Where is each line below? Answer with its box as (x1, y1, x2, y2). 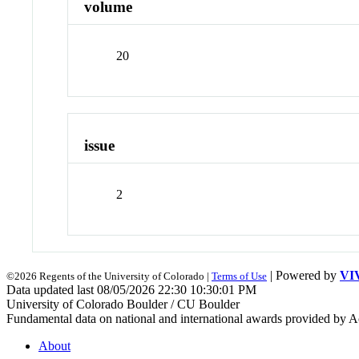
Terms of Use (212, 269, 267, 282)
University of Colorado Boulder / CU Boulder (6, 296, 240, 311)
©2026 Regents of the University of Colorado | (6, 269, 212, 282)
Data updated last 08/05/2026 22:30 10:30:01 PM (6, 282, 256, 296)
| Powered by (267, 268, 340, 282)
